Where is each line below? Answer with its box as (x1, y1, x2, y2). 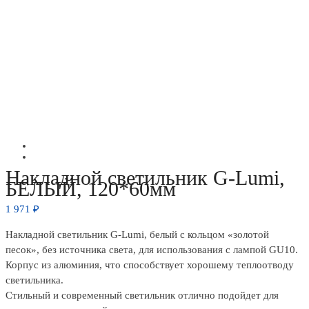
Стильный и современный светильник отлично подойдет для (6, 290, 279, 301)
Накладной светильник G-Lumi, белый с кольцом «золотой (6, 229, 269, 241)
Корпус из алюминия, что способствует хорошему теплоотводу (6, 259, 294, 271)
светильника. (6, 275, 63, 286)
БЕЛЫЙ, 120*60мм (6, 177, 176, 201)
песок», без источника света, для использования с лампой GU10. (6, 244, 298, 256)
